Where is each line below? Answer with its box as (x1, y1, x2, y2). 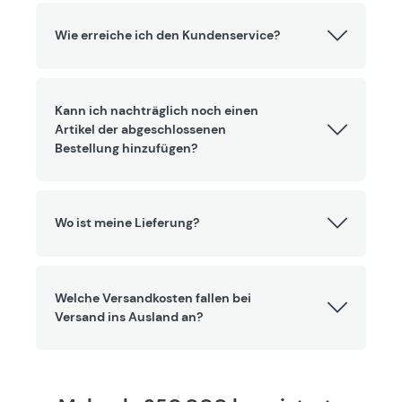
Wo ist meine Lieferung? (55, 214, 199, 232)
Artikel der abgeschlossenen (55, 121, 226, 138)
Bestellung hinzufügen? (55, 140, 197, 157)
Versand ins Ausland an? (55, 309, 203, 326)
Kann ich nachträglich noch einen (55, 102, 258, 119)
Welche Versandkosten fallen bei (55, 290, 251, 307)
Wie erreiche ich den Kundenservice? (55, 27, 280, 44)
